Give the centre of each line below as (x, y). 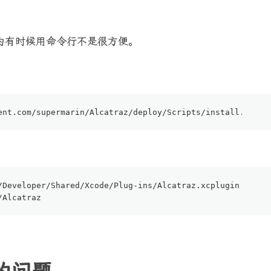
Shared (65, 186)
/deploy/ (148, 113)
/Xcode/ (97, 186)
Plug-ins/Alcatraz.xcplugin (177, 186)
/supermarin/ (60, 113)
